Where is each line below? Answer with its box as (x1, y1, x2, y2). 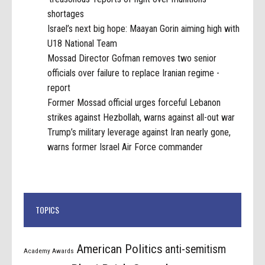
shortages (47, 8, 85, 20)
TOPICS (35, 203, 60, 216)
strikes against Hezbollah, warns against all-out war (47, 112, 235, 123)
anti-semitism (165, 242, 227, 256)
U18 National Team (47, 38, 118, 49)
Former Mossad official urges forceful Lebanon (47, 97, 221, 108)
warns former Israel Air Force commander (47, 141, 203, 153)
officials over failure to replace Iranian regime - (47, 67, 220, 79)
